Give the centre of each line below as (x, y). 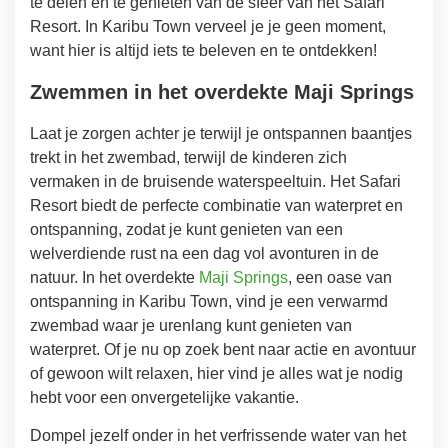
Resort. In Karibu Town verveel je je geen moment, (208, 27)
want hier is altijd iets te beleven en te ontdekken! (203, 51)
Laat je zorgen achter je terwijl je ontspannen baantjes (221, 133)
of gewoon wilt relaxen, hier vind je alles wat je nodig (216, 373)
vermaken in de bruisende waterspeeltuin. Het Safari (215, 181)
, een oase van (340, 277)
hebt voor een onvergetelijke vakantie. (164, 397)
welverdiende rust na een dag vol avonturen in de (204, 253)
